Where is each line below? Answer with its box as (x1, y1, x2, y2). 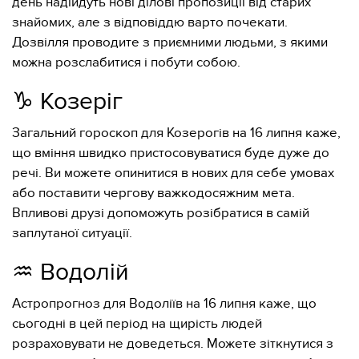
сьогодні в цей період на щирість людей (12, 316, 262, 332)
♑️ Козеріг (12, 87, 123, 116)
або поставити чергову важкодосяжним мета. (12, 185, 295, 201)
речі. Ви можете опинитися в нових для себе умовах (12, 165, 334, 181)
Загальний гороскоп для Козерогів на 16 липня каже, (12, 125, 341, 141)
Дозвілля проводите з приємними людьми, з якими (12, 34, 328, 50)
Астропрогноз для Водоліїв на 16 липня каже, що (12, 296, 317, 312)
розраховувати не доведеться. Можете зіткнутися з (12, 336, 333, 352)
